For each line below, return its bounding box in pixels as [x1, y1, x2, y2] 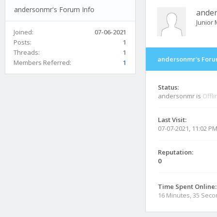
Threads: [14, 47, 40, 57]
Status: [158, 83, 179, 92]
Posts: [14, 37, 31, 46]
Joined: [14, 27, 33, 36]
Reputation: [158, 148, 193, 156]
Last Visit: [158, 115, 186, 124]
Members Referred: [14, 58, 71, 67]
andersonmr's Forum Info [14, 4, 94, 14]
